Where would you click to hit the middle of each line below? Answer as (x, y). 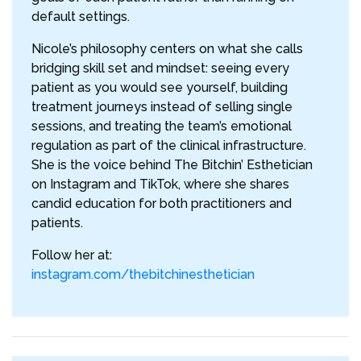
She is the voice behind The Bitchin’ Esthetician (172, 165)
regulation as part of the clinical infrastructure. (169, 146)
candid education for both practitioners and (162, 204)
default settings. (81, 17)
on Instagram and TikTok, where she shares (160, 185)
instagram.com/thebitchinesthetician (143, 275)
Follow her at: (72, 255)
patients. (57, 223)
